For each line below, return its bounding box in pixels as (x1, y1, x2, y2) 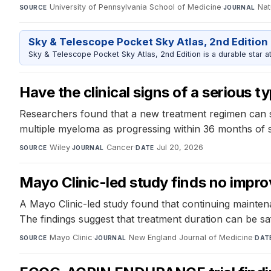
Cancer (106, 143, 134, 152)
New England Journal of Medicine (129, 233, 253, 243)
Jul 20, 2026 (157, 143, 204, 152)
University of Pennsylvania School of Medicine (49, 2, 221, 11)
